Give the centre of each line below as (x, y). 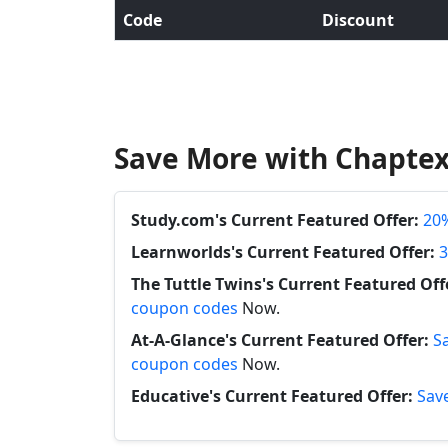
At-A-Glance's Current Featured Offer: (280, 340)
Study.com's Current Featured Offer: (275, 220)
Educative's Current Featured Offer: (272, 396)
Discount (358, 20)
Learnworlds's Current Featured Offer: (283, 252)
